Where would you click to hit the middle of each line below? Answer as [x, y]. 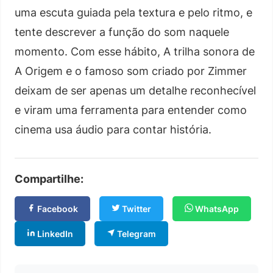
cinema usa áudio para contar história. [113, 129]
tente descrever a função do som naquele [122, 32]
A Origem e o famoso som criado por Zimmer [131, 71]
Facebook [57, 208]
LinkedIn [54, 233]
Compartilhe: [49, 179]
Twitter [136, 208]
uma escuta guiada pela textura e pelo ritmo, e [133, 12]
